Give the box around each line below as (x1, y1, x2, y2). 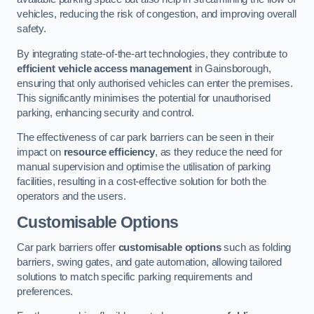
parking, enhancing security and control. (17, 107, 195, 118)
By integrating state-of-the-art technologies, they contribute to (17, 48, 287, 60)
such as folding (221, 241, 292, 253)
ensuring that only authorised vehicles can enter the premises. (17, 77, 293, 89)
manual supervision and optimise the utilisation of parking (17, 161, 271, 173)
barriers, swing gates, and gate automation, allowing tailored (17, 256, 282, 268)
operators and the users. (17, 191, 126, 203)
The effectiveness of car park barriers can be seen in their (17, 132, 274, 144)
